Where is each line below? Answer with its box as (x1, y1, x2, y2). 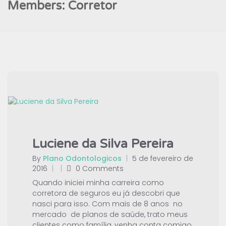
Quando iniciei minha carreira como (32, 177, 164, 188)
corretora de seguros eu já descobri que (32, 188, 180, 198)
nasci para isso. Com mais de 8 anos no (32, 198, 183, 209)
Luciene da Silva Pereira (32, 136, 174, 151)
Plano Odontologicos (43, 153, 122, 163)
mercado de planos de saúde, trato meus (32, 209, 188, 219)
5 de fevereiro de (132, 153, 193, 163)
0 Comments (76, 163, 124, 174)
